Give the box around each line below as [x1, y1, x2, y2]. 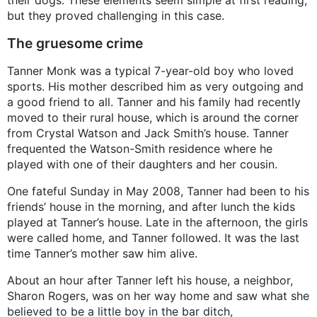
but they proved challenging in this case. [7, 8, 224, 23]
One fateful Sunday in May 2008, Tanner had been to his [7, 184, 309, 199]
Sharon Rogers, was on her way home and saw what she [7, 289, 309, 304]
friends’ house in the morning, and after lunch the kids [7, 200, 295, 214]
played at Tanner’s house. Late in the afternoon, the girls [7, 215, 308, 230]
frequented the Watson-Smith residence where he [7, 142, 272, 156]
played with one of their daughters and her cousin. [7, 157, 277, 172]
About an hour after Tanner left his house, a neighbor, [7, 273, 293, 288]
